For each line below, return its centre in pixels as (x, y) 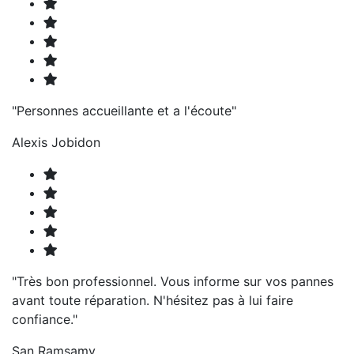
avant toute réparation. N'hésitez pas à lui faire (153, 300)
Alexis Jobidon (56, 142)
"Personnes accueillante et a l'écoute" (124, 110)
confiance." (45, 319)
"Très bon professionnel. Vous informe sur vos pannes (173, 281)
